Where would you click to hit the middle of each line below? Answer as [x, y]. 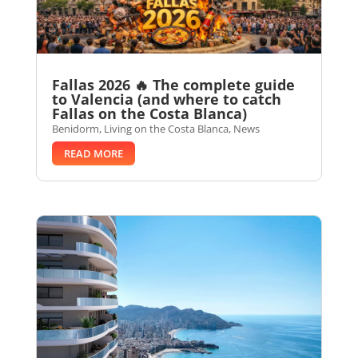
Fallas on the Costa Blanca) [149, 114]
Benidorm [75, 129]
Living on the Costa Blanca [166, 129]
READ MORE [93, 154]
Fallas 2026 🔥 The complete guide [173, 85]
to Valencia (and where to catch [166, 99]
